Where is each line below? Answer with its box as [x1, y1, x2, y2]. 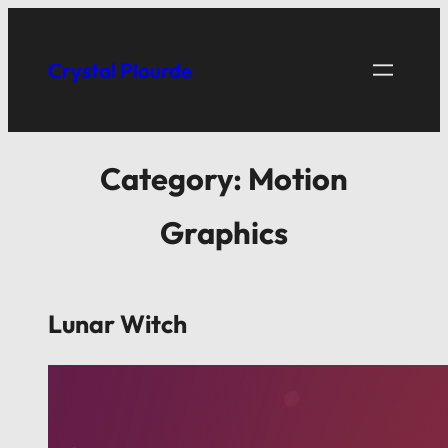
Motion [248, 159, 348, 199]
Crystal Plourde [48, 56, 192, 83]
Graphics [160, 213, 288, 253]
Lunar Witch [48, 307, 187, 339]
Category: [100, 159, 248, 199]
